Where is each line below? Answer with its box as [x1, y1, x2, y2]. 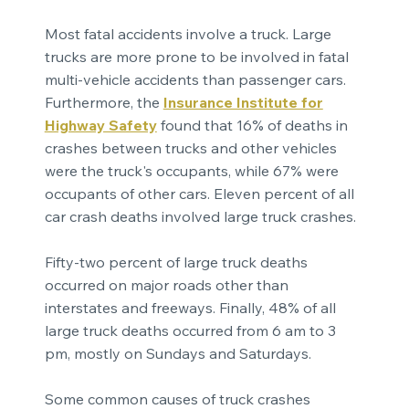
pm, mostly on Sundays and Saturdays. [44, 344, 315, 363]
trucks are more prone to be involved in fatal [44, 47, 349, 67]
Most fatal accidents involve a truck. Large [44, 25, 331, 44]
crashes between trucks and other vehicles [44, 139, 337, 158]
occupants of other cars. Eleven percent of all [44, 184, 354, 204]
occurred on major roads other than [44, 276, 288, 295]
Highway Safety [44, 116, 157, 135]
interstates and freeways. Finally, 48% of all [44, 299, 336, 318]
